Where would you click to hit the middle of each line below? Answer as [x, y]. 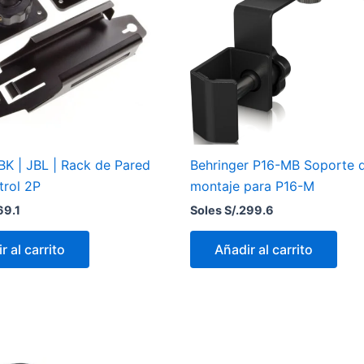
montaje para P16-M [252, 186]
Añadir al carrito [264, 249]
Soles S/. [214, 210]
